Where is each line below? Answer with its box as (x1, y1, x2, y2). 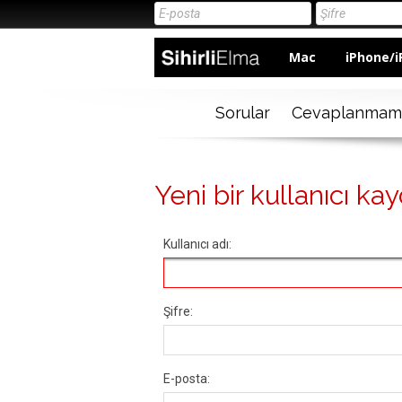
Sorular (214, 103, 270, 123)
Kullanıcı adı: (163, 237, 232, 252)
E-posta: (163, 371, 210, 387)
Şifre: (163, 304, 193, 319)
